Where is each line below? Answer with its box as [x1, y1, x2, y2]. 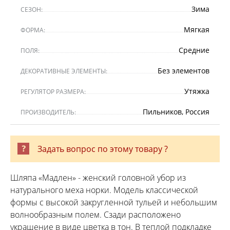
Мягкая [184, 24, 209, 34]
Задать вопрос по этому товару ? [37, 143, 168, 155]
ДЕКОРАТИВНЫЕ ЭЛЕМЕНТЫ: [21, 66, 107, 75]
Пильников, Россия [143, 106, 209, 117]
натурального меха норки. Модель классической [10, 184, 198, 196]
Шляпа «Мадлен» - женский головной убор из [10, 171, 186, 183]
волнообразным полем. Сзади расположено [10, 208, 181, 220]
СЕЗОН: [21, 5, 43, 14]
